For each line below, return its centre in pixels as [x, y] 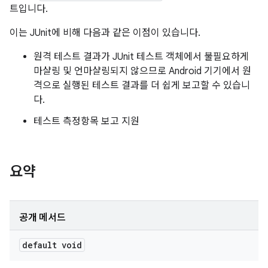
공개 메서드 [42, 218]
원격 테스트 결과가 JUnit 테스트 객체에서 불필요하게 [141, 57]
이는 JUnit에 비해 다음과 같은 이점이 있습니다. [105, 33]
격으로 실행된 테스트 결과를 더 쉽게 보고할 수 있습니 [142, 86]
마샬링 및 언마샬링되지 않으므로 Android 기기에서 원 [142, 71]
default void [52, 245]
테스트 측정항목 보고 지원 [86, 121]
